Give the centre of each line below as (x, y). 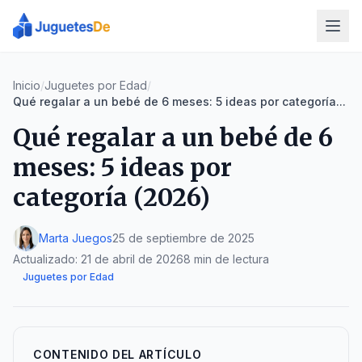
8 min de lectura (226, 259)
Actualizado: (47, 259)
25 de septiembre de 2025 (183, 238)
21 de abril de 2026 (132, 259)
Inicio (27, 85)
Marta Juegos (76, 238)
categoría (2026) (112, 197)
